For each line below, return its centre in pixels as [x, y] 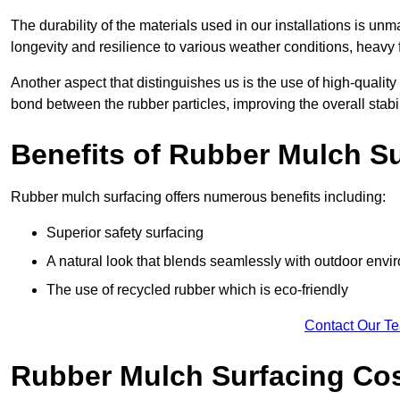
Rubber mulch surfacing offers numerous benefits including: [198, 197]
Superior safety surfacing [125, 233]
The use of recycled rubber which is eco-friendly [197, 290]
